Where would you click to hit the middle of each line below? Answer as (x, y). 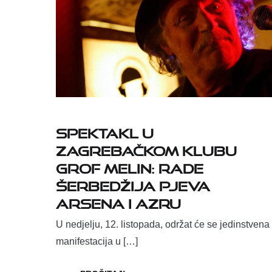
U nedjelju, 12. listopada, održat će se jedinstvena (163, 225)
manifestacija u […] (97, 242)
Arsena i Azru (118, 202)
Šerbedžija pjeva (133, 184)
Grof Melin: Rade (130, 166)
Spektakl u (105, 131)
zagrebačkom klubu (146, 149)
